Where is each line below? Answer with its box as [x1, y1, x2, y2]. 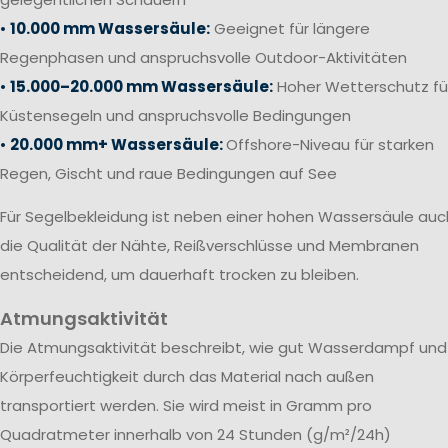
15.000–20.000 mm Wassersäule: [10, 75, 273, 97]
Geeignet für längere [210, 17, 370, 39]
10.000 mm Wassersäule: [10, 17, 210, 39]
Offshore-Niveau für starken [226, 133, 434, 155]
